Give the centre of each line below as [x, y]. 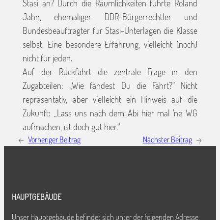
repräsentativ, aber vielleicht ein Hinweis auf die [110, 99]
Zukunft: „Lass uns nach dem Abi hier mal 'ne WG [110, 113]
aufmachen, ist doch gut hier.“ [71, 127]
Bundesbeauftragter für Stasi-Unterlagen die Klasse [110, 31]
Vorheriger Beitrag [55, 140]
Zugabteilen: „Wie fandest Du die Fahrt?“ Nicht [110, 86]
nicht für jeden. [48, 58]
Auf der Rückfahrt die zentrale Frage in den [110, 72]
